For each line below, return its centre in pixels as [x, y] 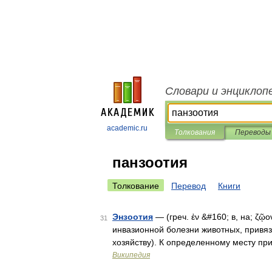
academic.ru [127, 128]
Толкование [136, 186]
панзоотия [150, 162]
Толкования [195, 132]
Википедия [131, 255]
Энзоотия [133, 217]
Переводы [253, 132]
